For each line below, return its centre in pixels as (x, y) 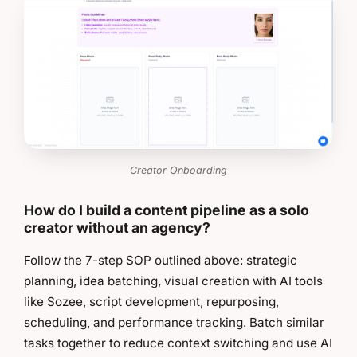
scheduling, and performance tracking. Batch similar (174, 323)
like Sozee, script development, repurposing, (151, 302)
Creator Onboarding (178, 170)
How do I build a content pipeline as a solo (167, 210)
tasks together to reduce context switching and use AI (178, 343)
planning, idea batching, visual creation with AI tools (173, 281)
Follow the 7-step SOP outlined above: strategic (161, 261)
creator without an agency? (117, 227)
